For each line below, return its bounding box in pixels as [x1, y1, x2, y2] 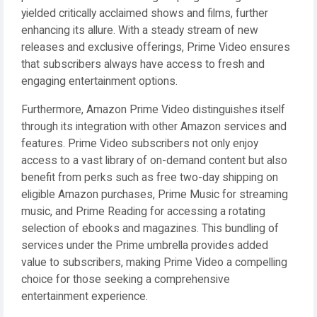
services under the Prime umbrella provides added [21, 239, 268, 252]
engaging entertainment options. [21, 75, 178, 88]
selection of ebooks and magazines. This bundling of [21, 222, 279, 235]
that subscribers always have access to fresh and [21, 58, 265, 71]
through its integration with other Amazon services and [21, 120, 287, 133]
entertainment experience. [21, 290, 148, 303]
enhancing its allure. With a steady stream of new [21, 24, 258, 37]
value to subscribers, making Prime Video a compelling [21, 256, 287, 269]
